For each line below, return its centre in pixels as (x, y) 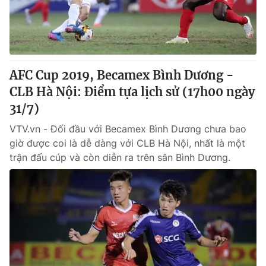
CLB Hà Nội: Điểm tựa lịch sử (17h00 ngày (132, 92)
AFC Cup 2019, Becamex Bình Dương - (122, 75)
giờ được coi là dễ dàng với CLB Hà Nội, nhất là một (127, 143)
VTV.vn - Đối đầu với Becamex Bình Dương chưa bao (128, 129)
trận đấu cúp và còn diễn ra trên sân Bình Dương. (120, 157)
